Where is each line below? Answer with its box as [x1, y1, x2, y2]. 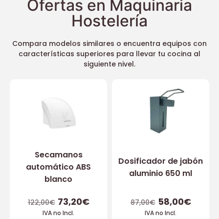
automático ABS [26, 161, 91, 173]
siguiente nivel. [84, 59, 135, 69]
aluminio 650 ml [129, 167, 192, 179]
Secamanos [34, 149, 83, 161]
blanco [44, 174, 72, 185]
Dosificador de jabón [118, 155, 203, 167]
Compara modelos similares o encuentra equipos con [12, 38, 207, 48]
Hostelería [71, 11, 148, 30]
